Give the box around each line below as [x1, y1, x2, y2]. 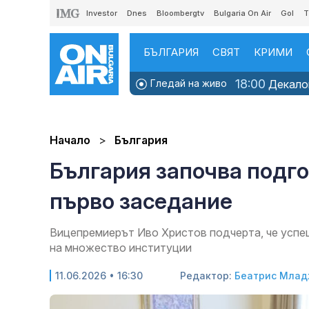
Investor [86, 8, 117, 18]
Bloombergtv [157, 8, 204, 18]
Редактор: [180, 270, 235, 282]
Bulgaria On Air [214, 8, 271, 18]
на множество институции [50, 241, 192, 255]
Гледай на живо [148, 77, 227, 89]
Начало [50, 133, 90, 148]
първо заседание [50, 188, 232, 215]
